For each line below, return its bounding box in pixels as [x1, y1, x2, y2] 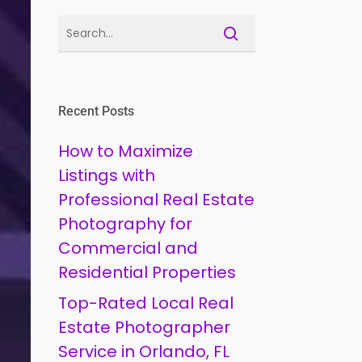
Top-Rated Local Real [58, 292, 234, 314]
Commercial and [58, 237, 199, 259]
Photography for [58, 213, 193, 235]
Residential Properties [58, 261, 237, 284]
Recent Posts [58, 103, 135, 119]
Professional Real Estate [58, 188, 255, 211]
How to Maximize [58, 140, 194, 162]
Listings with [58, 164, 156, 187]
